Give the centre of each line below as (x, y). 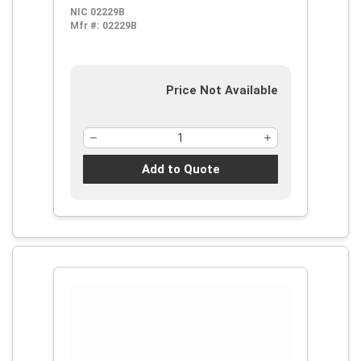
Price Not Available (222, 90)
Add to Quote (180, 169)
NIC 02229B (98, 12)
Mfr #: (85, 26)
